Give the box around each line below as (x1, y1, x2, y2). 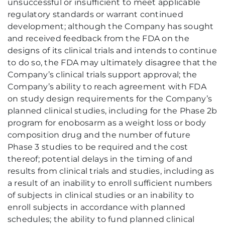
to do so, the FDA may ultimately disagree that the (8, 58, 217, 67)
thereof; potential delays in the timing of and (8, 154, 193, 164)
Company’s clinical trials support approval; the (8, 70, 197, 79)
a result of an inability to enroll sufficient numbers (8, 178, 212, 188)
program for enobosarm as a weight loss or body (8, 118, 206, 128)
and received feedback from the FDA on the (8, 34, 189, 43)
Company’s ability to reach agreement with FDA (8, 82, 206, 91)
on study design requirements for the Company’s (8, 94, 212, 103)
